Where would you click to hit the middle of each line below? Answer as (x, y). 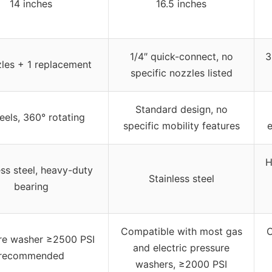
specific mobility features (181, 126)
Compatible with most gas (181, 232)
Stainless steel (181, 179)
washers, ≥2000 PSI (181, 264)
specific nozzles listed (181, 73)
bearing (31, 187)
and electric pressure (181, 248)
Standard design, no (181, 110)
